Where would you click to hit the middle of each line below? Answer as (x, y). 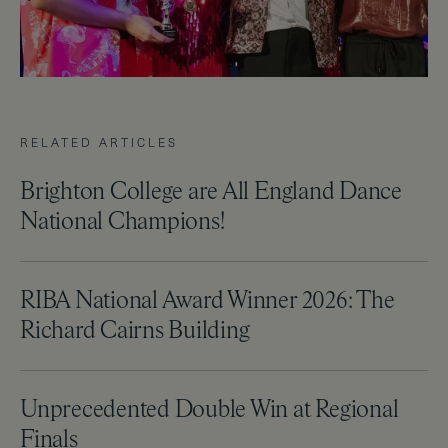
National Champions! (122, 222)
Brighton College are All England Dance (211, 192)
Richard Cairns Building (135, 331)
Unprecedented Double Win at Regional (209, 410)
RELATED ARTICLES (99, 142)
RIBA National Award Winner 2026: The (207, 301)
